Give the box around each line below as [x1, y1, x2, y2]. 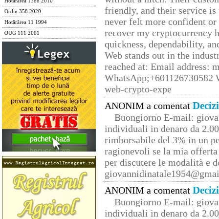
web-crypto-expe [105, 84, 172, 95]
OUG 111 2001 [4, 30, 40, 36]
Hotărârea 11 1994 [4, 20, 47, 25]
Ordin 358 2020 [4, 9, 41, 14]
